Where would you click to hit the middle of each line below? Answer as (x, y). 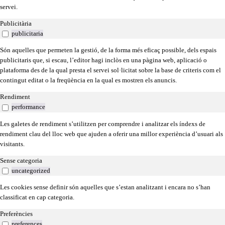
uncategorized (31, 170)
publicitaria (27, 33)
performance (28, 107)
